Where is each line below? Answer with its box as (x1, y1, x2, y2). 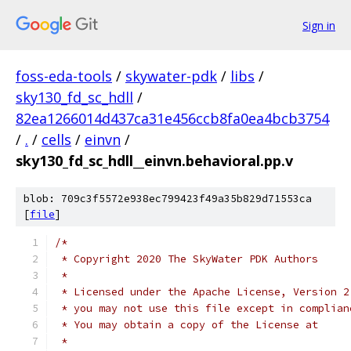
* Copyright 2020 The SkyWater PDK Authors (55, 252, 318, 266)
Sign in (302, 17, 335, 33)
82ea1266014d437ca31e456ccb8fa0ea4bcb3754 (16, 109, 329, 128)
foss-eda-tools (16, 67, 112, 85)
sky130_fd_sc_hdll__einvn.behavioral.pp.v (16, 151, 293, 170)
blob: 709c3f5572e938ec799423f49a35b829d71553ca (24, 192, 312, 205)
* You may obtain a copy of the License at (55, 318, 318, 331)
